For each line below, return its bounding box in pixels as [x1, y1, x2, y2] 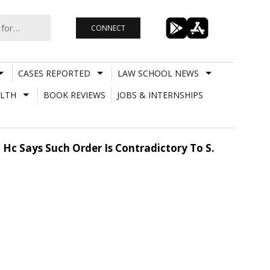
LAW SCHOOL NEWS [117, 67, 199, 79]
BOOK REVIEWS [43, 89, 105, 101]
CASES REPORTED [17, 67, 90, 79]
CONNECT [90, 22, 125, 33]
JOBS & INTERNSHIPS [116, 89, 203, 101]
